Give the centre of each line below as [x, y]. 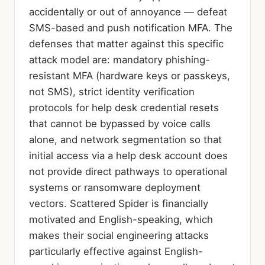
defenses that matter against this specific [126, 43]
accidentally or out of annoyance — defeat [128, 12]
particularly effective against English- [116, 251]
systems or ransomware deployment [115, 187]
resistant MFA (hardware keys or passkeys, [130, 75]
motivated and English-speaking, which [121, 219]
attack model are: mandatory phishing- [119, 59]
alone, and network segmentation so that [125, 139]
